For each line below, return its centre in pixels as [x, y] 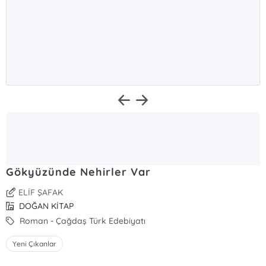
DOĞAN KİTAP [45, 206]
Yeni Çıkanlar [35, 244]
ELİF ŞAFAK [41, 192]
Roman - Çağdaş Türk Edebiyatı [82, 221]
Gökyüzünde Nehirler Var [78, 172]
